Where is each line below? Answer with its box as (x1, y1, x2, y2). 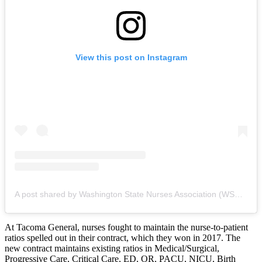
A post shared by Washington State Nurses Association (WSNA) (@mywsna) (235, 189, 243, 199)
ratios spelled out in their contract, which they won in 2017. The (5, 233, 240, 243)
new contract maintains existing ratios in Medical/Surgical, (5, 243, 219, 254)
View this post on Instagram (75, 53, 187, 63)
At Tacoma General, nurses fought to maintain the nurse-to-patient (5, 222, 248, 233)
